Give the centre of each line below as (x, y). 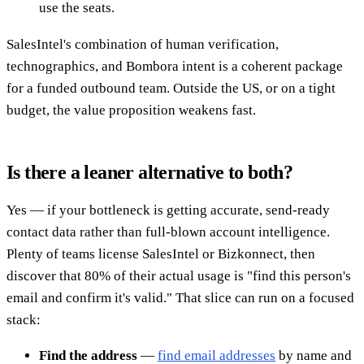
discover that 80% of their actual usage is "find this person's (179, 275)
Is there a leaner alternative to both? (150, 172)
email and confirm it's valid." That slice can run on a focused (180, 297)
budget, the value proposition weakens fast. (131, 110)
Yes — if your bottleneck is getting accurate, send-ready (168, 210)
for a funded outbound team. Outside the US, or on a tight (171, 88)
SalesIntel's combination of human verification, (143, 44)
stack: (24, 319)
